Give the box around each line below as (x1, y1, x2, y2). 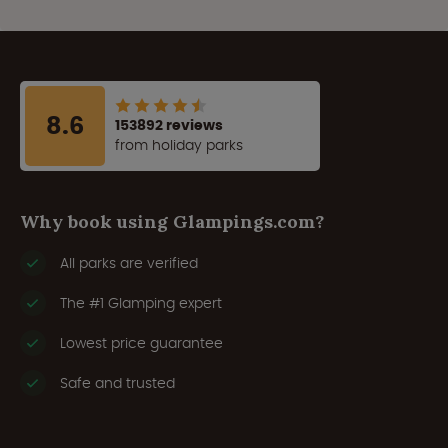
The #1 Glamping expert (60, 293, 222, 314)
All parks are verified (60, 253, 198, 274)
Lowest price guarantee (60, 333, 223, 354)
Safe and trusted (60, 373, 175, 394)
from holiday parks (115, 135, 243, 156)
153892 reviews (115, 115, 223, 136)
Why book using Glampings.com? (20, 210, 324, 234)
